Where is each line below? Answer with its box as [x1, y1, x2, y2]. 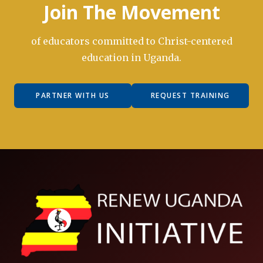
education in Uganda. [82, 52, 181, 64]
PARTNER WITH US [36, 90, 110, 101]
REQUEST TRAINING [150, 90, 230, 101]
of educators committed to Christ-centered [31, 35, 232, 48]
